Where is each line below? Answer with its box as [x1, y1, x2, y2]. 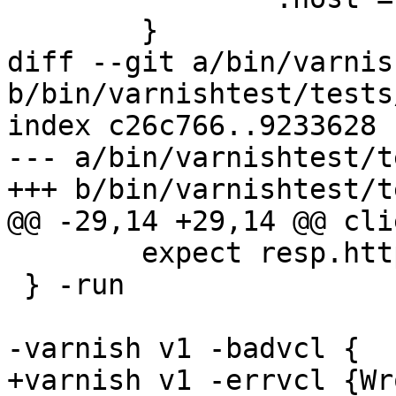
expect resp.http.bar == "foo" [7, 237, 24, 270]
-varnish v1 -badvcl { [7, 332, 360, 365]
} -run [7, 269, 24, 301]
